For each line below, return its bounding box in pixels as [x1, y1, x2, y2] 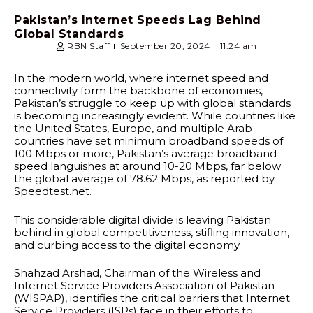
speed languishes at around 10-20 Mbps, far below [14, 159, 281, 173]
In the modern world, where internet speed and [14, 71, 268, 85]
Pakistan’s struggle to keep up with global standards [14, 96, 291, 110]
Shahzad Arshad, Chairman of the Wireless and [14, 266, 261, 280]
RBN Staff [67, 41, 110, 52]
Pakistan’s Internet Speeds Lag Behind [14, 13, 261, 27]
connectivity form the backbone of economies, [14, 84, 263, 98]
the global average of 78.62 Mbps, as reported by [14, 172, 275, 186]
